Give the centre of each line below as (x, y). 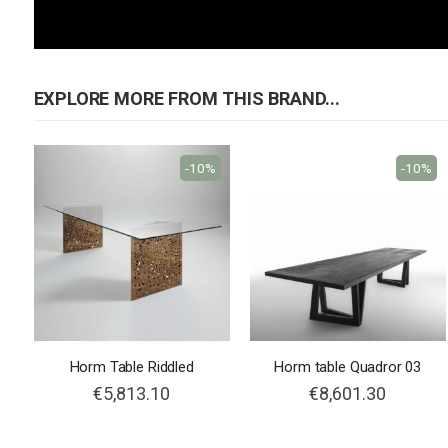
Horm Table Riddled (131, 367)
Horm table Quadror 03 (348, 367)
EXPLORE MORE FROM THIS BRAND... (186, 99)
